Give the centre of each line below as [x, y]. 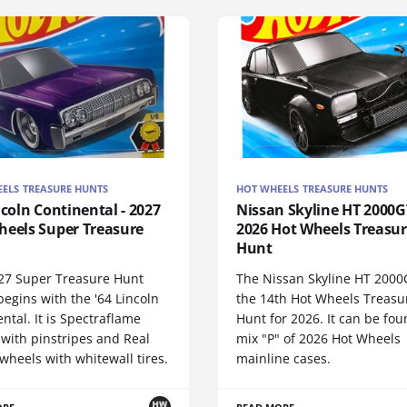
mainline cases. [283, 358]
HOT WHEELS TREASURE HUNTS [313, 188]
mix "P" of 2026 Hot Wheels [318, 338]
